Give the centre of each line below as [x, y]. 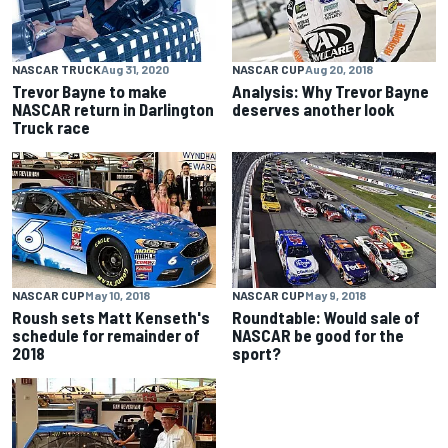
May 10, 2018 [117, 295]
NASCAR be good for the [318, 335]
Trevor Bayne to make [89, 91]
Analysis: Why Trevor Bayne [330, 91]
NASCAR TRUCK [56, 69]
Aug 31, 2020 [135, 69]
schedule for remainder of [106, 335]
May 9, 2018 [335, 295]
